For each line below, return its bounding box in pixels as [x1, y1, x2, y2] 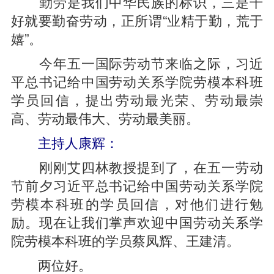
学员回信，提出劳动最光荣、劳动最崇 [10, 89, 264, 109]
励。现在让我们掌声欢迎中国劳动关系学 [10, 212, 264, 231]
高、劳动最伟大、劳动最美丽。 [10, 108, 199, 127]
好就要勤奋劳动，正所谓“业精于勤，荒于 [10, 10, 264, 29]
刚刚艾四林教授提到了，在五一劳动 [10, 157, 264, 176]
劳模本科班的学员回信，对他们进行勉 [10, 193, 264, 213]
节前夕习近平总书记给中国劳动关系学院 [10, 175, 264, 194]
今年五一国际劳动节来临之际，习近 [10, 53, 264, 72]
